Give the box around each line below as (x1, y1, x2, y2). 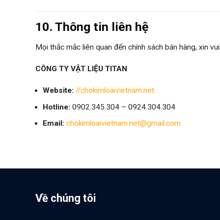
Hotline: (43, 102, 70, 111)
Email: (43, 118, 64, 128)
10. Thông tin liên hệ (35, 20, 148, 34)
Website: (43, 86, 74, 95)
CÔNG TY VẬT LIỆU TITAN (35, 64, 127, 74)
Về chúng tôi (35, 192, 96, 204)
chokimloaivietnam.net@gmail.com (66, 118, 181, 128)
